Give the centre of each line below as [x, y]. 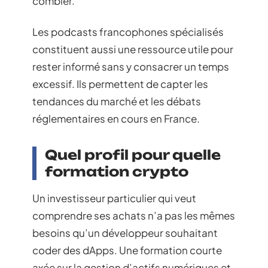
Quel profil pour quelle [133, 154]
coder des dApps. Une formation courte [127, 250]
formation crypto [117, 171]
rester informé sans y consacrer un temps [131, 66]
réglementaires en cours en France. [116, 118]
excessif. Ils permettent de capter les [120, 83]
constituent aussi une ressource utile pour [133, 49]
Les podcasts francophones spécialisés [128, 31]
